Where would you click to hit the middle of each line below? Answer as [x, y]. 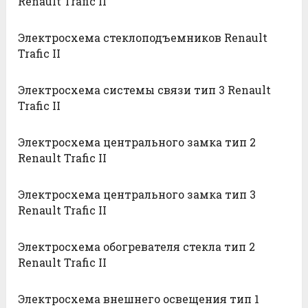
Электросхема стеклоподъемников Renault [143, 37]
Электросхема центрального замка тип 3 [137, 194]
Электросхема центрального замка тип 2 [137, 142]
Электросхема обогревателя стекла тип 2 [137, 246]
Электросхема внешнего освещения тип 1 [139, 298]
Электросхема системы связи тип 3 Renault [145, 89]
